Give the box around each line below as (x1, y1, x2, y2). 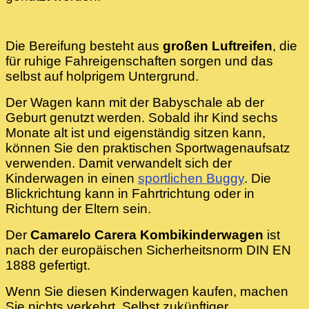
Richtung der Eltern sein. (6, 201, 151, 216)
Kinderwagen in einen (6, 170, 138, 186)
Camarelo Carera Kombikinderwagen (30, 227, 263, 242)
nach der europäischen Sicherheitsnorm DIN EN (6, 242, 291, 257)
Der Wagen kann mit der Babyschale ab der (6, 94, 264, 110)
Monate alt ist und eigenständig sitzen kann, (6, 125, 266, 140)
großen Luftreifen (163, 38, 272, 53)
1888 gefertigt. (6, 257, 90, 272)
